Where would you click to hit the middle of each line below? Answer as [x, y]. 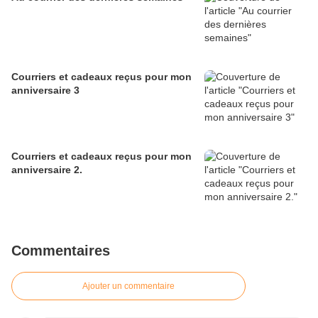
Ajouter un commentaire [128, 286]
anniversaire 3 [45, 91]
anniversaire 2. [47, 170]
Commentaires [61, 251]
